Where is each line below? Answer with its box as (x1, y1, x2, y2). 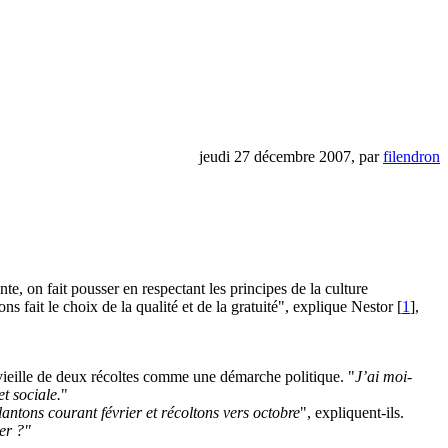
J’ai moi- (355, 367, 412, 385)
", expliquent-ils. (300, 403, 404, 421)
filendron (383, 147, 440, 165)
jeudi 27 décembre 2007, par (199, 147, 383, 165)
